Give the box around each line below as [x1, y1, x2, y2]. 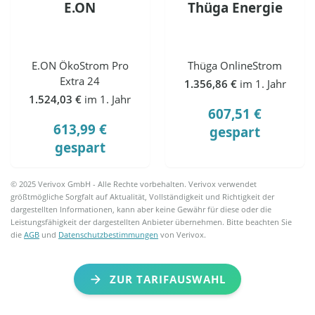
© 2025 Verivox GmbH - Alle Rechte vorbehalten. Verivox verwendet [11, 178, 257, 189]
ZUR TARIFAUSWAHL [109, 271, 226, 286]
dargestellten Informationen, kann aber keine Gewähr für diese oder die [11, 203, 272, 214]
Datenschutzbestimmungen [58, 229, 159, 240]
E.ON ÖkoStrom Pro [31, 58, 129, 72]
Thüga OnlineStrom [188, 58, 283, 72]
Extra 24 [60, 73, 101, 88]
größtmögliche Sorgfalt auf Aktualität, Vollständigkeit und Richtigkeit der [11, 191, 275, 202]
